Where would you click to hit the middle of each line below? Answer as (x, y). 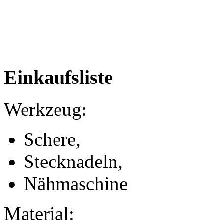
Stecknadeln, (73, 162)
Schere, (52, 139)
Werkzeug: (45, 110)
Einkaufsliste (58, 78)
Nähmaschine (76, 184)
